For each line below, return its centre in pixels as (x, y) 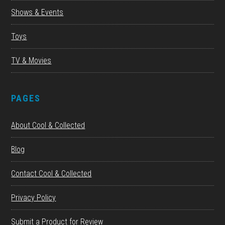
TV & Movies (31, 61)
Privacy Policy (34, 198)
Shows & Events (37, 13)
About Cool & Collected (48, 126)
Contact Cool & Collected (51, 174)
